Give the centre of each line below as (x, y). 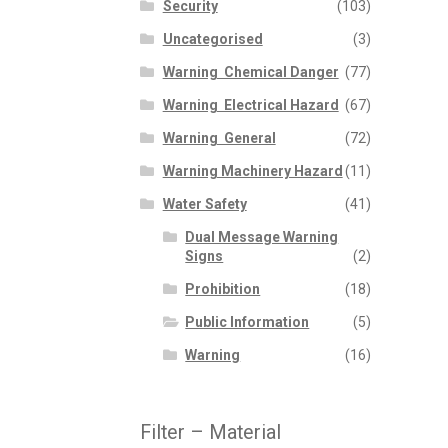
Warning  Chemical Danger (250, 72)
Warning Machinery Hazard (252, 171)
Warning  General (219, 138)
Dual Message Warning (262, 237)
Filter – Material (211, 433)
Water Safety (204, 204)
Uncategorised (212, 39)
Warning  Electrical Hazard (250, 105)
